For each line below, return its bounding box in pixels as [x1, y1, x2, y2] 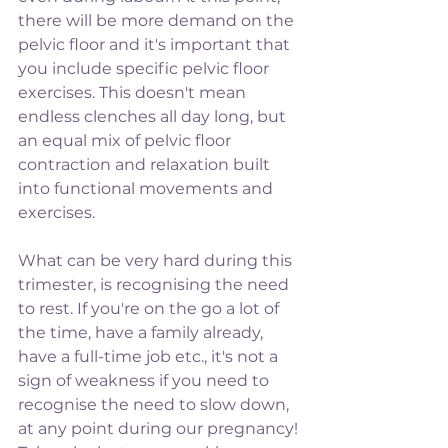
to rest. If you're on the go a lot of [18, 299, 283, 319]
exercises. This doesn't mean [18, 83, 250, 103]
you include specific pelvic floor [18, 59, 273, 79]
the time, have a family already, [18, 323, 267, 343]
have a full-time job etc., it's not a [18, 347, 282, 367]
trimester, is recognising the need [18, 275, 293, 295]
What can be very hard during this [18, 251, 296, 271]
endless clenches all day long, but [18, 107, 290, 127]
